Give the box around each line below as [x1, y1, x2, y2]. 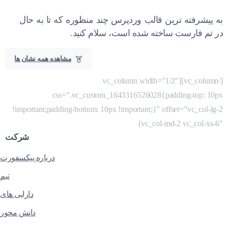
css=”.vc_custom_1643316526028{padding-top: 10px [52, 91, 223, 99]
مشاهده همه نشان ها [14, 55, 71, 63]
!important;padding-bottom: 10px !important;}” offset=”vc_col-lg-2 [12, 105, 223, 113]
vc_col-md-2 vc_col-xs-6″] [140, 119, 223, 128]
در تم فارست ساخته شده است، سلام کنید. [70, 28, 223, 38]
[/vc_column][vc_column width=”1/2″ [102, 76, 179, 85]
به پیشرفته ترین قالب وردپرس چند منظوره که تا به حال [19, 15, 223, 25]
